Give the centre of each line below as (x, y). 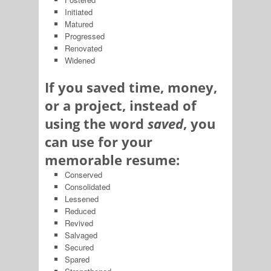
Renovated (83, 48)
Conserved (83, 175)
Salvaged (81, 235)
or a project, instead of (121, 106)
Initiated (78, 11)
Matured (79, 24)
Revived (79, 223)
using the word (96, 124)
